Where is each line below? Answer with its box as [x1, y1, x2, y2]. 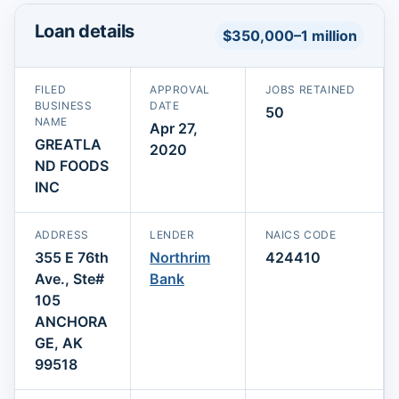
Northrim [150, 248, 211, 266]
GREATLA [34, 134, 102, 153]
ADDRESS [34, 227, 89, 241]
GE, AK [34, 333, 83, 352]
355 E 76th [34, 248, 109, 266]
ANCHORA [34, 312, 108, 330]
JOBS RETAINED [265, 82, 355, 96]
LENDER [150, 227, 195, 241]
